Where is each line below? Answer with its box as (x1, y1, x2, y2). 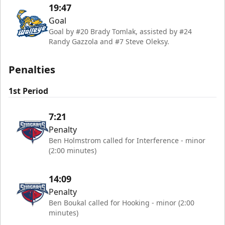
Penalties (9, 63, 55, 76)
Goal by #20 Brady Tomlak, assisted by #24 (49, 27, 192, 36)
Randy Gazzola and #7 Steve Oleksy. (49, 37, 169, 46)
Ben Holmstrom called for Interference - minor (49, 136, 205, 145)
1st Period (9, 85, 48, 96)
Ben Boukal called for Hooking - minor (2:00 (49, 198, 194, 207)
